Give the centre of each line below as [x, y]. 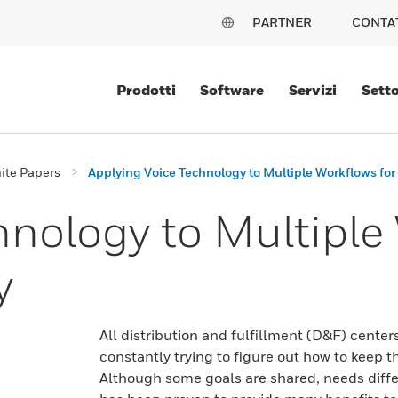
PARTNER [282, 22]
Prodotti [146, 90]
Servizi [313, 90]
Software [232, 90]
